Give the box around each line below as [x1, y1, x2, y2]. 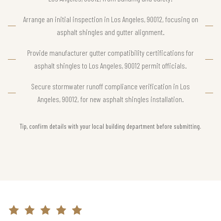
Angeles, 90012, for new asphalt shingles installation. [37, 94, 184, 104]
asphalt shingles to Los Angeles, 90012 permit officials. [34, 61, 187, 71]
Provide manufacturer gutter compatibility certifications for [27, 48, 194, 58]
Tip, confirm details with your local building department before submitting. [20, 122, 201, 131]
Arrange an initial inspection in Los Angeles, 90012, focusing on [23, 14, 198, 24]
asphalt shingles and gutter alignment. [56, 27, 165, 37]
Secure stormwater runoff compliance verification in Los [31, 81, 190, 91]
